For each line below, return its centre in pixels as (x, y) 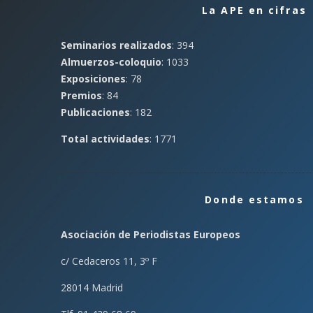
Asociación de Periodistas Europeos (151, 234)
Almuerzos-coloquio (111, 62)
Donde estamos (254, 199)
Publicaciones (95, 112)
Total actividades (105, 139)
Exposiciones (93, 79)
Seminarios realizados (116, 45)
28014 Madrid (92, 287)
